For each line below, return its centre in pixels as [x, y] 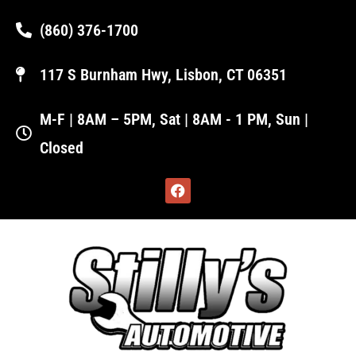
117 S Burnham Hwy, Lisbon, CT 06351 [163, 75]
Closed [62, 148]
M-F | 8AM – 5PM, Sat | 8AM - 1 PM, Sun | [174, 119]
